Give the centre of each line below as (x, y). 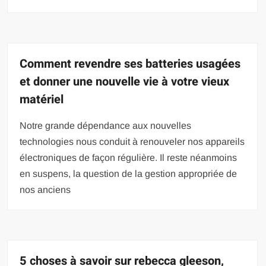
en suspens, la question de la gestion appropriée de (129, 173)
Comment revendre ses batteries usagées (130, 64)
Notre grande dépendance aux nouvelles (106, 125)
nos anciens (45, 189)
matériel (42, 99)
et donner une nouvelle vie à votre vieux (125, 81)
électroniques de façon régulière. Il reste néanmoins (129, 157)
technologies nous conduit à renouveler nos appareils (132, 141)
